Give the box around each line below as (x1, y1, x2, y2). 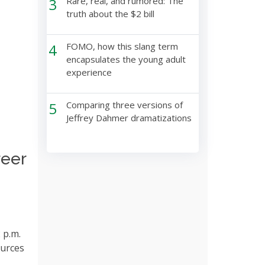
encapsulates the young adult (66, 53, 186, 65)
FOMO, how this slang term (66, 40, 178, 52)
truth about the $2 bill (66, 8, 154, 20)
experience (66, 66, 112, 78)
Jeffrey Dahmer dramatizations (66, 112, 192, 124)
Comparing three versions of (66, 99, 183, 111)
